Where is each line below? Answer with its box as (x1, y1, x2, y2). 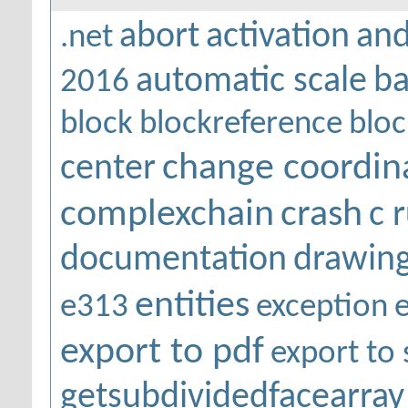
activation (206, 19, 350, 56)
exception (256, 291, 388, 324)
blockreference (139, 108, 342, 141)
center (60, 151, 156, 188)
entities (135, 288, 250, 325)
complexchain (60, 197, 274, 234)
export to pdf (60, 334, 264, 372)
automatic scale (136, 64, 367, 100)
